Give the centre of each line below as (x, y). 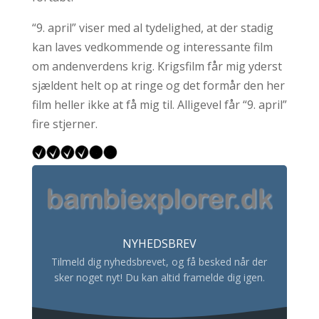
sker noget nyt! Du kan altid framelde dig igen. (159, 277)
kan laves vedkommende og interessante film (152, 47)
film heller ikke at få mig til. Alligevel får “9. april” (159, 105)
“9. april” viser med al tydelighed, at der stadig (152, 28)
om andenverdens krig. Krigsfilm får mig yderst (157, 67)
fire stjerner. (64, 124)
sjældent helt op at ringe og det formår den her (158, 86)
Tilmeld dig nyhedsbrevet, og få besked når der (159, 261)
